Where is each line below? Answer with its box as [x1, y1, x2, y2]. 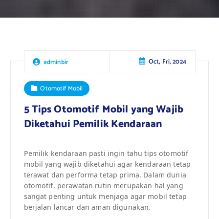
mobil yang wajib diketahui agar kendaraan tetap [23, 159, 191, 169]
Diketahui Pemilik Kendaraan [23, 115, 162, 132]
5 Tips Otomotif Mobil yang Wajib [23, 101, 184, 118]
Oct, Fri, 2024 [148, 56, 186, 67]
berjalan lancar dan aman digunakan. [23, 202, 151, 212]
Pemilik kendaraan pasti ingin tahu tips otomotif [23, 148, 189, 158]
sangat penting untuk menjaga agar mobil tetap [23, 191, 187, 201]
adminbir [43, 56, 69, 67]
